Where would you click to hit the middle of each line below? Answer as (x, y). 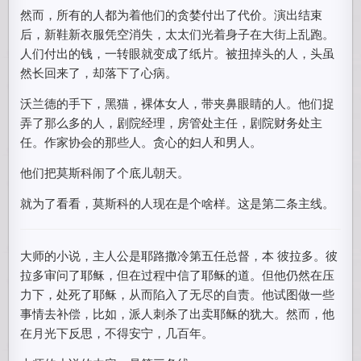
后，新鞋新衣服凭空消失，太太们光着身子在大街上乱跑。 (178, 33)
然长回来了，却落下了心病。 (99, 72)
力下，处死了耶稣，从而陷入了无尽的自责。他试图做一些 (178, 294)
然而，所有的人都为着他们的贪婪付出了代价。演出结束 (172, 14)
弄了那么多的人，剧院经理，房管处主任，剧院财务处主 (172, 122)
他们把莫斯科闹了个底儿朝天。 (105, 172)
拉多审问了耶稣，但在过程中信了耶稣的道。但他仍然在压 (178, 274)
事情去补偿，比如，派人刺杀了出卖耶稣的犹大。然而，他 (178, 313)
